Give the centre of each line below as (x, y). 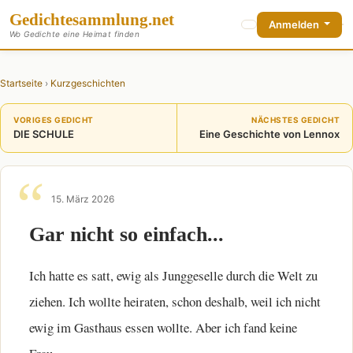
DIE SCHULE (44, 134)
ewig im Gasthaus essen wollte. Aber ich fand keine (163, 327)
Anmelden (295, 24)
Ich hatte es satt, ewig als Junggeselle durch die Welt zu (173, 275)
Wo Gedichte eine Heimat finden (74, 34)
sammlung (110, 19)
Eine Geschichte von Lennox (269, 134)
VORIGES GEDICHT (54, 120)
